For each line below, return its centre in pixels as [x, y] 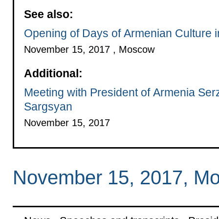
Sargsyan [48, 106]
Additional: [53, 73]
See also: [48, 14]
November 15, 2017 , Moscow [89, 49]
